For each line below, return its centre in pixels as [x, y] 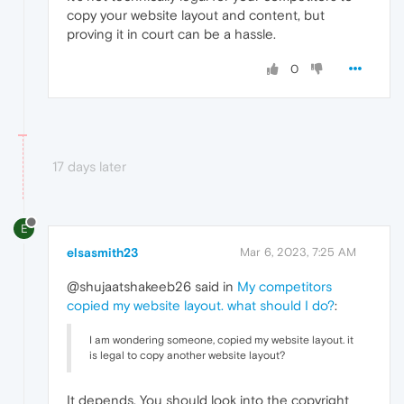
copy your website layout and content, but [196, 15]
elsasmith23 [102, 252]
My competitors [285, 286]
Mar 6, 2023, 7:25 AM [298, 252]
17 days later [89, 167]
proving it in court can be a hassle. [171, 34]
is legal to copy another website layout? [187, 355]
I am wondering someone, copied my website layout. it [221, 340]
